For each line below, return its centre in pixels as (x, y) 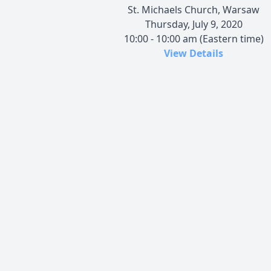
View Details (194, 53)
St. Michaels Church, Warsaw (194, 9)
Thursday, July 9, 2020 (194, 24)
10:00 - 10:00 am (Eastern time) (194, 38)
